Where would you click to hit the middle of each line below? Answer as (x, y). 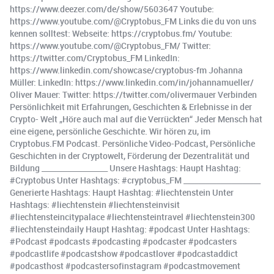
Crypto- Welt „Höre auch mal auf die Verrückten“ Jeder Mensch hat (136, 119)
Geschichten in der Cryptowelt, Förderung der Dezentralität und (130, 156)
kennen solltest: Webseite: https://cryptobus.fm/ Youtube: (121, 34)
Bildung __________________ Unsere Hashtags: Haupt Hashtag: (125, 168)
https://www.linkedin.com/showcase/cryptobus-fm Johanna (126, 70)
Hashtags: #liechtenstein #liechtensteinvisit (95, 205)
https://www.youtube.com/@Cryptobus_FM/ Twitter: (110, 46)
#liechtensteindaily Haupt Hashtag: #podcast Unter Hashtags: (130, 229)
